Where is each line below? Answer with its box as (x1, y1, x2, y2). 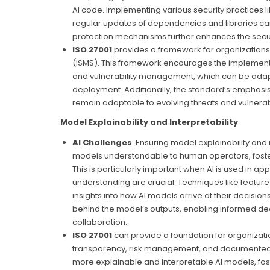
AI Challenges (72, 136, 132, 148)
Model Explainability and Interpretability (60, 116, 238, 128)
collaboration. (72, 216, 127, 228)
